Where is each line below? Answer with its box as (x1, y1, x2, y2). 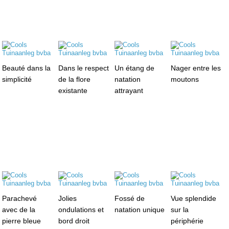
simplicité (2, 75, 32, 83)
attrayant (114, 86, 143, 95)
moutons (170, 75, 199, 83)
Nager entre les (170, 63, 221, 72)
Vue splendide (170, 194, 216, 202)
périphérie (170, 216, 203, 225)
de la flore (58, 75, 91, 83)
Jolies (58, 194, 77, 202)
